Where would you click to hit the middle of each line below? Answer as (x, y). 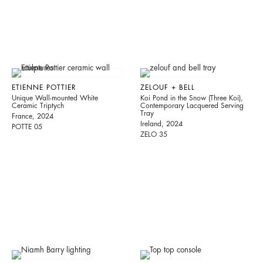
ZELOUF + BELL (168, 88)
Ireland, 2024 (162, 124)
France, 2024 (33, 117)
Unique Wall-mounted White (55, 98)
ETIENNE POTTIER (44, 88)
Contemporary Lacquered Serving (192, 106)
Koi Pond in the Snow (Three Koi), (192, 98)
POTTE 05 (27, 127)
